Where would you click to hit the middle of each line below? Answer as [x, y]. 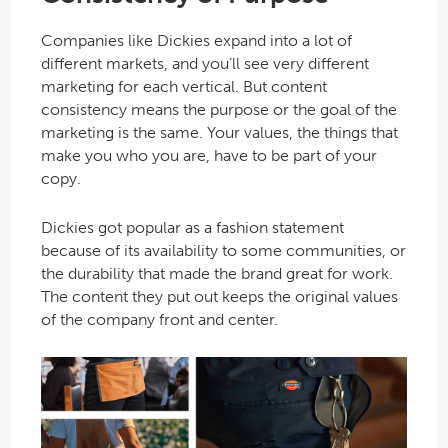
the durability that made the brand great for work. [216, 273]
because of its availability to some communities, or [223, 250]
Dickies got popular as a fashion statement [192, 227]
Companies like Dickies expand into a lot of [196, 40]
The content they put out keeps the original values [219, 296]
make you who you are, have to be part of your [208, 155]
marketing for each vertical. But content [183, 86]
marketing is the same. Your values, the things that [219, 132]
